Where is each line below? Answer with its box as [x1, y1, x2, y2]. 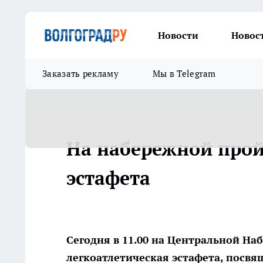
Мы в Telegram [152, 68, 216, 79]
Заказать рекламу [42, 68, 119, 79]
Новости [158, 29, 198, 41]
